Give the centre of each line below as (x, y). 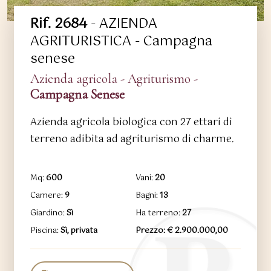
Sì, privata (79, 231)
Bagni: (147, 196)
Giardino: (48, 214)
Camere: (47, 196)
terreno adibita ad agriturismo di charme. (132, 140)
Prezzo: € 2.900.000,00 (181, 231)
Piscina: (45, 231)
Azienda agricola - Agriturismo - (114, 79)
